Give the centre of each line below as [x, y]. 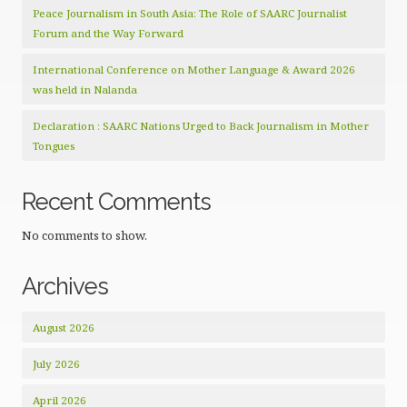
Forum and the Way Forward [108, 34]
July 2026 [56, 364]
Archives [65, 287]
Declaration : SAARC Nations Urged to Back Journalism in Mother [201, 126]
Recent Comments [116, 202]
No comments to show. [84, 236]
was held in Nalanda [85, 90]
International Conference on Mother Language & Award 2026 [194, 70]
